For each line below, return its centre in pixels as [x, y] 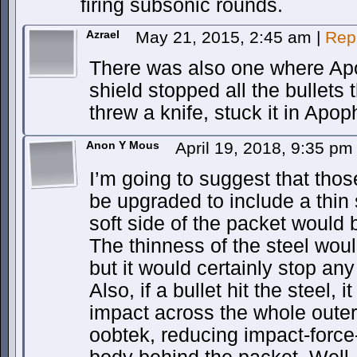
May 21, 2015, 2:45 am [226, 37]
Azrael [103, 34]
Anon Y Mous [123, 145]
